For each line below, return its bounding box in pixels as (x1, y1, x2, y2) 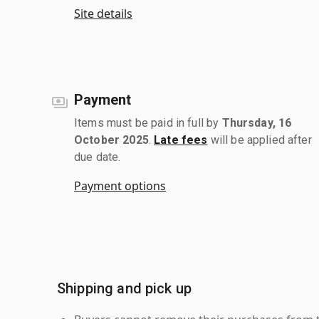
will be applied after (207, 132, 312, 147)
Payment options (74, 177, 166, 194)
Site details (74, 5, 132, 21)
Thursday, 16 (221, 115, 292, 130)
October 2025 (74, 132, 149, 147)
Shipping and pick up (57, 279, 192, 297)
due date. (74, 150, 121, 164)
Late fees (154, 132, 208, 147)
